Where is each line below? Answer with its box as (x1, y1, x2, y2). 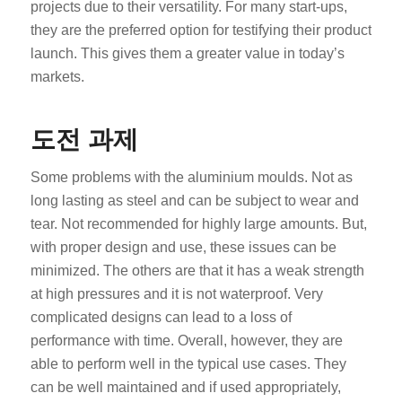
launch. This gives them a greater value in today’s (30, 45, 345, 61)
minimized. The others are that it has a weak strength (30, 262, 364, 278)
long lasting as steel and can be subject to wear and (30, 192, 359, 208)
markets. (30, 68, 84, 84)
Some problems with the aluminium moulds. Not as (30, 169, 353, 185)
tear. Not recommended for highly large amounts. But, (30, 215, 367, 232)
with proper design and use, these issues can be (30, 239, 336, 255)
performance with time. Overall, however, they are (30, 332, 343, 348)
